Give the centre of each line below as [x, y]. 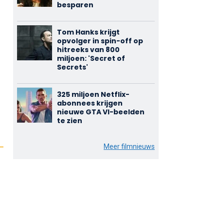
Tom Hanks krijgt [88, 32]
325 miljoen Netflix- [93, 94]
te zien [69, 121]
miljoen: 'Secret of [91, 58]
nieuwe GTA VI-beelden [100, 112]
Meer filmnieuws [129, 146]
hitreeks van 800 [88, 50]
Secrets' [72, 67]
